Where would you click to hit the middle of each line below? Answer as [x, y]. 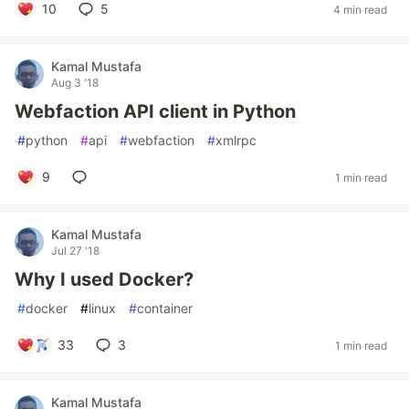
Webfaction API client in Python [155, 111]
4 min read [360, 9]
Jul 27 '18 [75, 251]
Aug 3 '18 [75, 83]
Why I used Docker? [104, 279]
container [165, 308]
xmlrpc [236, 140]
